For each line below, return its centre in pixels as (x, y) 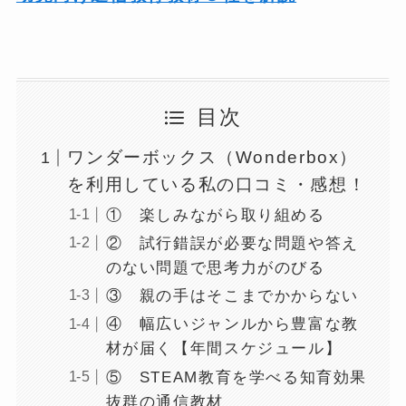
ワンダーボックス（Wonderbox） (213, 158)
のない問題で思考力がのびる (215, 267)
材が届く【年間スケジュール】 (224, 349)
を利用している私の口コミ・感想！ (217, 185)
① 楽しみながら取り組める (215, 215)
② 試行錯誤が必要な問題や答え (232, 243)
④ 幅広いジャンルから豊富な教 (232, 324)
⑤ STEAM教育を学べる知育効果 (237, 377)
